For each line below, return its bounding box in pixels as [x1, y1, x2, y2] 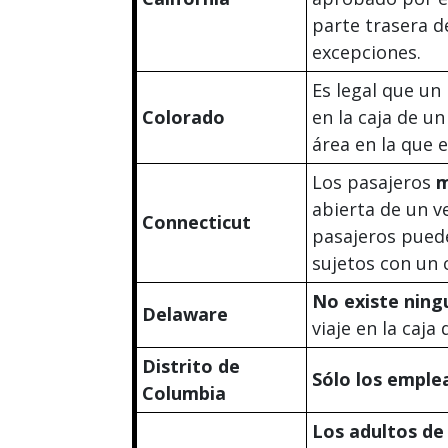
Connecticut [142, 209, 251, 234]
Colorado [142, 104, 225, 129]
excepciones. [312, 39, 421, 64]
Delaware [142, 301, 228, 326]
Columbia [142, 380, 226, 405]
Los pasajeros [312, 169, 436, 194]
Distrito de [142, 353, 240, 378]
